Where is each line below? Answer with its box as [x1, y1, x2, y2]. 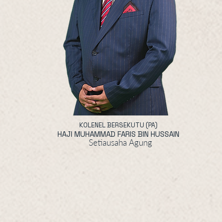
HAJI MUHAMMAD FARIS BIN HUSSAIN [57, 129, 179, 139]
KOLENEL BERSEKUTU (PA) [79, 121, 158, 129]
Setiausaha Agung [89, 137, 152, 148]
